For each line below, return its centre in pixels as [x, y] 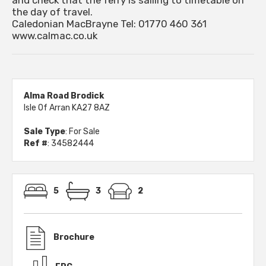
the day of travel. [52, 12]
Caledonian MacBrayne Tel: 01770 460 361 [109, 24]
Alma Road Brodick [64, 96]
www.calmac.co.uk [55, 36]
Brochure [74, 237]
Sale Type [45, 132]
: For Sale [83, 132]
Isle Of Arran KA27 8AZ [67, 108]
